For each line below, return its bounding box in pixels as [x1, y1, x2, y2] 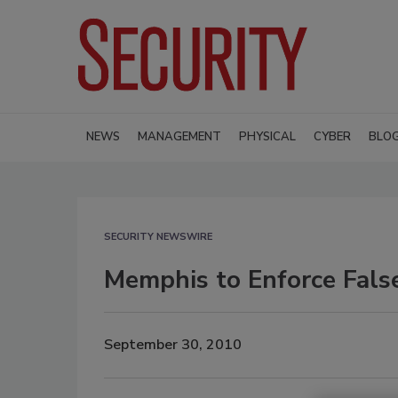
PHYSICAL [239, 128, 296, 145]
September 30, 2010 [104, 335, 242, 355]
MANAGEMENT [138, 128, 221, 145]
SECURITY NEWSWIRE [104, 229, 212, 243]
